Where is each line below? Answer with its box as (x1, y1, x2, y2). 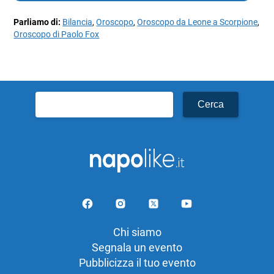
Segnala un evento (92, 241, 182, 254)
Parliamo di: (13, 17, 63, 28)
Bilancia (62, 17, 93, 28)
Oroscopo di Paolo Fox (13, 29, 100, 40)
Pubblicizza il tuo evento (78, 256, 196, 270)
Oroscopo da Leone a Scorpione (137, 17, 258, 28)
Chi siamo (113, 226, 161, 239)
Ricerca (35, 92, 71, 106)
